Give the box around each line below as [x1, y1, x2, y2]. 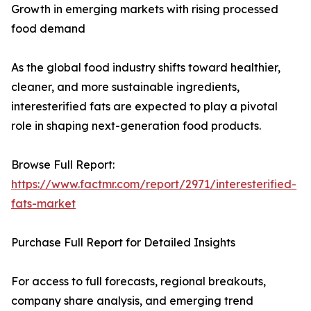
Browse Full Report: [11, 158, 115, 172]
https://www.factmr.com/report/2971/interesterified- [11, 177, 296, 192]
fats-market [11, 196, 76, 211]
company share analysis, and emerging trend [11, 294, 253, 308]
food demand [11, 22, 85, 36]
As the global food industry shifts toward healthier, [11, 60, 280, 75]
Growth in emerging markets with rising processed [11, 2, 278, 17]
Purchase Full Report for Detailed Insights [11, 235, 235, 250]
